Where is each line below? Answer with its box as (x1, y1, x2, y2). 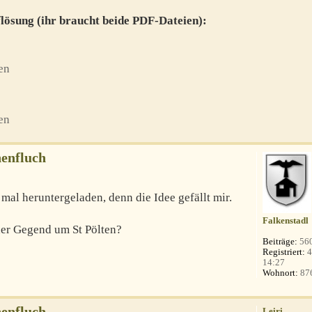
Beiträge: (263, 235, 298, 247)
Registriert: (263, 246, 306, 257)
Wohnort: (263, 267, 299, 278)
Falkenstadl (263, 214, 309, 226)
